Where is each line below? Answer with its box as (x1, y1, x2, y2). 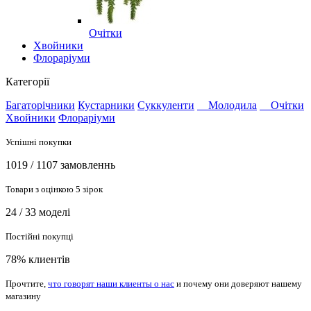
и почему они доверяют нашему (174, 278, 302, 289)
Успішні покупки (6, 136, 72, 147)
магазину (6, 290, 41, 301)
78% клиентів (6, 253, 70, 265)
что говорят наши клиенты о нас (48, 278, 174, 289)
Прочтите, (6, 278, 48, 289)
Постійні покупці (6, 230, 74, 242)
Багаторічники (6, 99, 75, 111)
